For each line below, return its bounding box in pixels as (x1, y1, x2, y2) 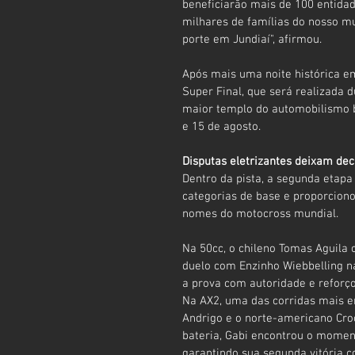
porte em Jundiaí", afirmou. (182, 32, 322, 47)
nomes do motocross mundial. (182, 206, 338, 221)
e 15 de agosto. (182, 119, 261, 134)
